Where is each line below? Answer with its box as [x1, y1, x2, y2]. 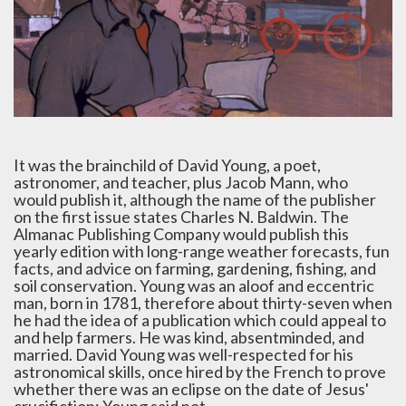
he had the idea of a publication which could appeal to [14, 310, 386, 330]
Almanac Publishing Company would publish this [14, 224, 349, 244]
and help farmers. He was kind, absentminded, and [14, 327, 364, 347]
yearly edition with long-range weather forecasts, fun [14, 241, 390, 261]
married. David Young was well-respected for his [14, 344, 353, 364]
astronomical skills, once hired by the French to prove [14, 362, 386, 382]
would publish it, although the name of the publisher [14, 189, 376, 209]
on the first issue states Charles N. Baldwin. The [14, 207, 349, 227]
